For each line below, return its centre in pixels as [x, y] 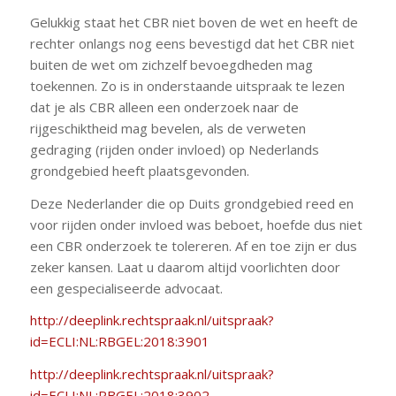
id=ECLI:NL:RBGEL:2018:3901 [119, 342]
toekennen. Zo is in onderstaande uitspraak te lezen [187, 85]
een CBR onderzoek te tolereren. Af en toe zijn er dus [193, 245]
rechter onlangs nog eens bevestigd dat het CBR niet [192, 43]
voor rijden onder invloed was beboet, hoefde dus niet [196, 224]
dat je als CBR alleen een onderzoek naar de [164, 107]
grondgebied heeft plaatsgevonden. [139, 170]
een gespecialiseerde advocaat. [126, 288]
